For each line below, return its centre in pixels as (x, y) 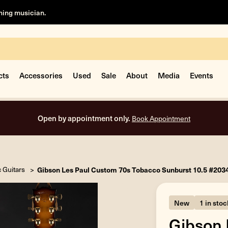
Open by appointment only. (85, 118)
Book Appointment (161, 118)
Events (202, 75)
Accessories (41, 75)
